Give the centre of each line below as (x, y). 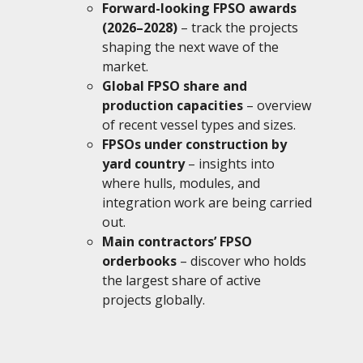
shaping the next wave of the (190, 47)
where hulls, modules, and (181, 183)
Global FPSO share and (175, 85)
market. (125, 66)
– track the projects (238, 27)
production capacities (173, 105)
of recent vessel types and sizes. (199, 124)
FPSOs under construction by (194, 144)
